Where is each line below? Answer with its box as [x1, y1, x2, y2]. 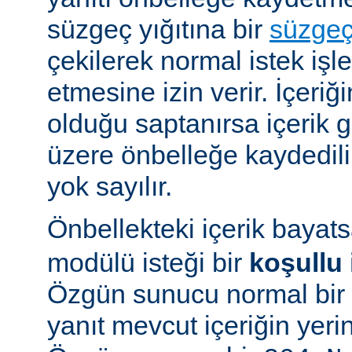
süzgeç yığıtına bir [47, 14, 269, 45]
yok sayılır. [47, 171, 172, 202]
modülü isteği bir [47, 247, 249, 278]
